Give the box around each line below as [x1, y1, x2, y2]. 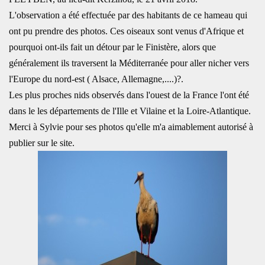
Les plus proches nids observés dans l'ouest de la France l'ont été [9, 90, 249, 100]
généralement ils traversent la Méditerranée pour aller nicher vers [9, 58, 249, 68]
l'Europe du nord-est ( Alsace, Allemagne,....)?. [9, 74, 183, 84]
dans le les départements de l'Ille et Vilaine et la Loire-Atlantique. [9, 106, 251, 116]
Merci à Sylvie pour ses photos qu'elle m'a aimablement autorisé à [9, 122, 253, 132]
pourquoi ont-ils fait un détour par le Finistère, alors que [9, 42, 216, 52]
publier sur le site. [9, 138, 75, 148]
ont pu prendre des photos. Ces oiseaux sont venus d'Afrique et [9, 26, 244, 36]
